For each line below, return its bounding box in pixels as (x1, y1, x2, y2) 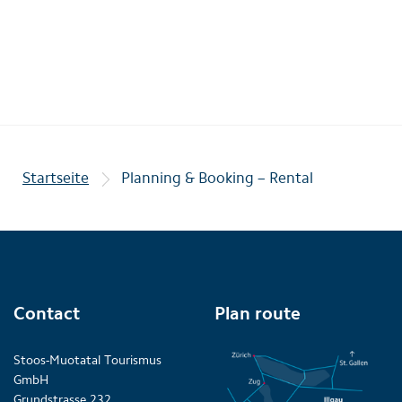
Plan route (214, 302, 301, 324)
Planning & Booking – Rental (121, 169, 313, 187)
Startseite (22, 169, 89, 187)
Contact (13, 302, 80, 324)
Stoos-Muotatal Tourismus (13, 353, 162, 368)
